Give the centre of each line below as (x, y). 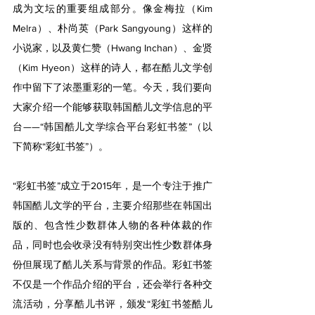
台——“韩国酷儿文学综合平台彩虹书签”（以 (112, 127)
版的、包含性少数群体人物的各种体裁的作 (112, 225)
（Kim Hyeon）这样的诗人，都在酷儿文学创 (112, 67)
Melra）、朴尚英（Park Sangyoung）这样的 (112, 28)
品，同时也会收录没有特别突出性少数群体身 (112, 245)
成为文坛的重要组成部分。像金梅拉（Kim (112, 8)
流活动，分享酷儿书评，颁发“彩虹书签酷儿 (112, 304)
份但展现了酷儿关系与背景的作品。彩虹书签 (112, 264)
